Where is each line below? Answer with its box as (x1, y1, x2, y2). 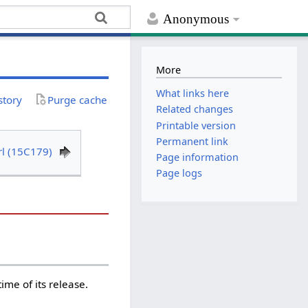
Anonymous (163, 12, 230, 27)
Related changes (156, 102, 234, 116)
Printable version (156, 118, 236, 132)
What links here (156, 87, 230, 100)
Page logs (156, 166, 203, 180)
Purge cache (47, 92, 108, 107)
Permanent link (156, 134, 229, 148)
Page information (156, 150, 239, 164)
